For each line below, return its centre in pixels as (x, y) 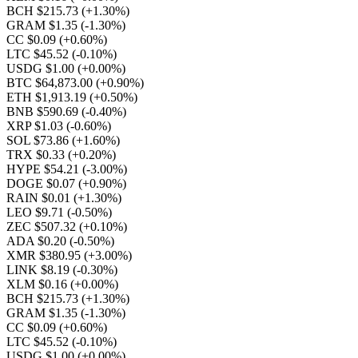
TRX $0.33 (37, 155)
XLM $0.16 (38, 284)
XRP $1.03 (36, 126)
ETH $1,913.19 (48, 97)
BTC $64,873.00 (51, 83)
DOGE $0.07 (42, 183)
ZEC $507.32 (43, 227)
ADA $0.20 (38, 241)
